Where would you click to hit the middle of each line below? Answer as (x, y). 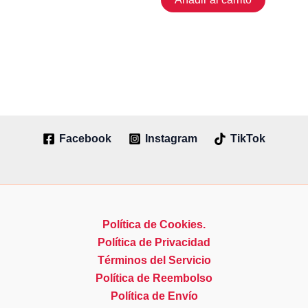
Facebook (85, 138)
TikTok (248, 138)
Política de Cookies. (154, 224)
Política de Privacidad (154, 242)
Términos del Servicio (154, 260)
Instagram (171, 138)
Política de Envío (154, 296)
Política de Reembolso (154, 278)
